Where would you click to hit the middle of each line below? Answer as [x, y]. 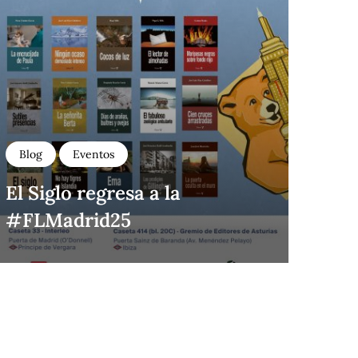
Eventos [93, 154]
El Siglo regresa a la [93, 193]
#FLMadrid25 [68, 220]
